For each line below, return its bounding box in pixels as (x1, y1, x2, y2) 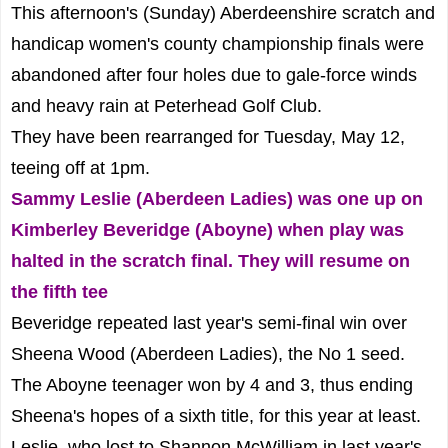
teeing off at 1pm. (11, 157, 150, 178)
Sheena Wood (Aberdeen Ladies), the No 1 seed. (11, 343, 405, 364)
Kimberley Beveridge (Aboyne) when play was (11, 219, 404, 240)
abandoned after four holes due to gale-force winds (11, 64, 417, 85)
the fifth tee (11, 281, 108, 302)
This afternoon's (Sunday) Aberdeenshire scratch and (11, 2, 435, 23)
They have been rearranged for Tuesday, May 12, (11, 126, 405, 147)
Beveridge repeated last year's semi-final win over (11, 312, 407, 333)
